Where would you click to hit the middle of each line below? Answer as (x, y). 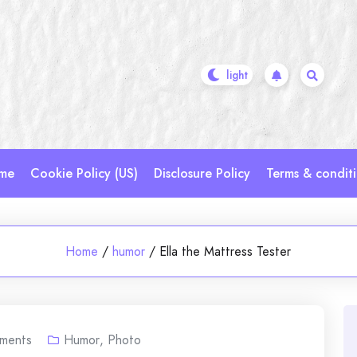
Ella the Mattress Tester (226, 251)
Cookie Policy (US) (84, 173)
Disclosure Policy (202, 173)
